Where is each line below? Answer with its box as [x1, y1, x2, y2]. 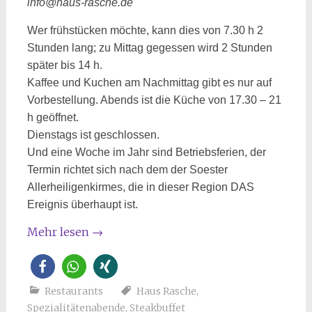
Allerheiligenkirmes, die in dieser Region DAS [26, 180, 254, 193]
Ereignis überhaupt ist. [26, 198, 138, 210]
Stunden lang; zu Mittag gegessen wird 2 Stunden [26, 41, 272, 54]
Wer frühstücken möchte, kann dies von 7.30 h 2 [26, 24, 263, 36]
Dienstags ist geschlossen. [26, 128, 159, 141]
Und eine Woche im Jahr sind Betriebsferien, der [26, 146, 266, 158]
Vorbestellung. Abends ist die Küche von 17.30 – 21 [26, 93, 281, 106]
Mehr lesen [26, 224, 92, 239]
